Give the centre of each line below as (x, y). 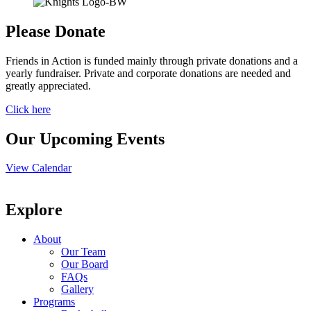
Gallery (77, 289)
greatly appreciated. (48, 85)
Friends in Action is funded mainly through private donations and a (152, 60)
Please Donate (56, 31)
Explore (34, 210)
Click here (28, 109)
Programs (54, 302)
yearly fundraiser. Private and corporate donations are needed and (148, 73)
